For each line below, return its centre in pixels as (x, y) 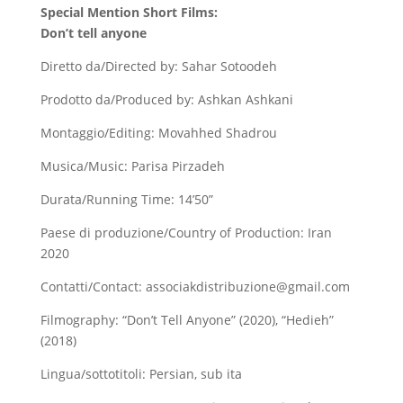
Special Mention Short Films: (129, 12)
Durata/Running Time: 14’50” (126, 199)
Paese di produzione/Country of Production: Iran (186, 233)
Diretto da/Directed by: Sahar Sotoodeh (158, 66)
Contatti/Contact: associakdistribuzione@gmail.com (195, 287)
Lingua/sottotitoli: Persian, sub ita (141, 374)
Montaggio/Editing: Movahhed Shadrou (158, 133)
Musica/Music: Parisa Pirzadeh (132, 166)
